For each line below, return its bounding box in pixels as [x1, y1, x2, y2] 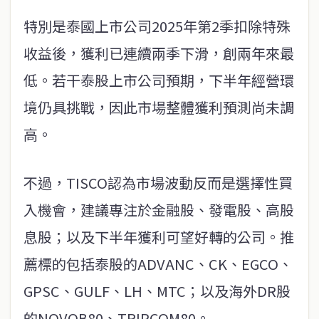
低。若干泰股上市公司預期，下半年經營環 [23, 70, 294, 91]
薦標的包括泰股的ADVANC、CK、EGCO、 [23, 253, 293, 275]
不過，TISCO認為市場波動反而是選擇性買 [23, 172, 293, 194]
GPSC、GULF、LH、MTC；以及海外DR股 [23, 281, 291, 302]
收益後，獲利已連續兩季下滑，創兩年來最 [23, 43, 294, 64]
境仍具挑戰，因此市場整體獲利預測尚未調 [23, 97, 294, 118]
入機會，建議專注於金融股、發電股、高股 [23, 199, 294, 221]
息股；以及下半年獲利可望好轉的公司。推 [23, 226, 294, 248]
